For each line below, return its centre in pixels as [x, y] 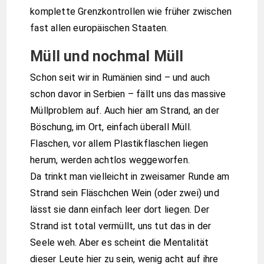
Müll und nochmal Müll [107, 57]
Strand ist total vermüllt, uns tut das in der [121, 226]
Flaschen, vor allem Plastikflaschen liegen [119, 144]
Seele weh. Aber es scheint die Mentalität [120, 243]
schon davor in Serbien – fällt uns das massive [128, 94]
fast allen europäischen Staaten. [99, 28]
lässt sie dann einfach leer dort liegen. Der [120, 210]
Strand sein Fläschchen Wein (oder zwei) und [125, 193]
